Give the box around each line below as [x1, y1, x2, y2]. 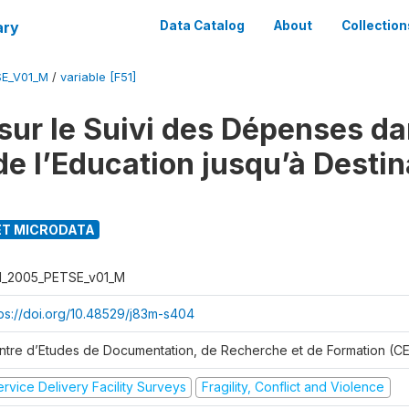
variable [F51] [60, 70, 136, 84]
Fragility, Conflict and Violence [201, 379, 384, 394]
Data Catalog [160, 18, 245, 33]
